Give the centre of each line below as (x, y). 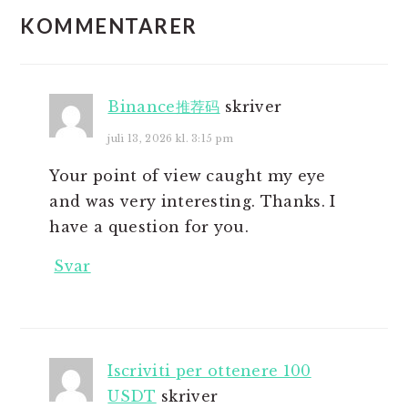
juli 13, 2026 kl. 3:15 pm (171, 138)
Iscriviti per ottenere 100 (209, 371)
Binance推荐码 (164, 107)
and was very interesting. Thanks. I (193, 201)
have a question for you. (149, 227)
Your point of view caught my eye (188, 176)
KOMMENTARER (109, 26)
